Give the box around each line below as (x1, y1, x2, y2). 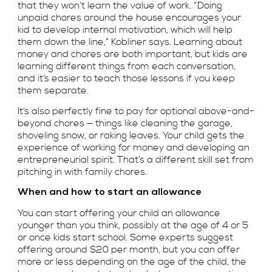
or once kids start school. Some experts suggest (17, 231, 233, 244)
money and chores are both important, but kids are (17, 48, 248, 61)
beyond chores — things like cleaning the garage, (17, 117, 233, 130)
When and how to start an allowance (17, 188, 202, 199)
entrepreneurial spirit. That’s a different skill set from (17, 153, 254, 166)
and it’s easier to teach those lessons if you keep (17, 72, 235, 86)
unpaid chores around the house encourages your (17, 12, 241, 25)
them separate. (17, 84, 89, 98)
